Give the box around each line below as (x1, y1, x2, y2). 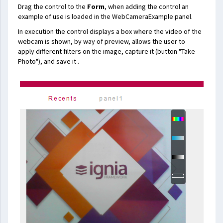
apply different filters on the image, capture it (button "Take (18, 47, 195, 56)
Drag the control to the (18, 2, 87, 11)
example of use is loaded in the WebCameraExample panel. (18, 12, 193, 21)
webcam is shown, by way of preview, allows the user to (18, 37, 185, 46)
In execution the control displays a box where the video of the (18, 27, 202, 36)
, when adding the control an (105, 2, 189, 11)
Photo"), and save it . (18, 57, 79, 66)
